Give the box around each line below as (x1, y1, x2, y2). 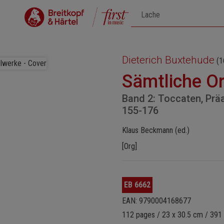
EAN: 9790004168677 (122, 196, 191, 205)
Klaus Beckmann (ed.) (122, 125, 189, 135)
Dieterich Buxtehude (122, 54, 214, 66)
